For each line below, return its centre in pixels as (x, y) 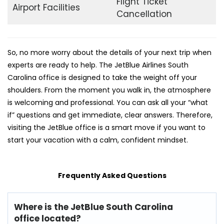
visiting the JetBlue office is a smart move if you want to (106, 128)
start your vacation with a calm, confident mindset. (98, 140)
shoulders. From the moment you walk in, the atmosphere (109, 90)
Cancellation (144, 14)
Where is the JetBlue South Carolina (93, 207)
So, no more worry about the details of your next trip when (109, 53)
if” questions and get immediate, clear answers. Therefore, (110, 115)
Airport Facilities (46, 7)
